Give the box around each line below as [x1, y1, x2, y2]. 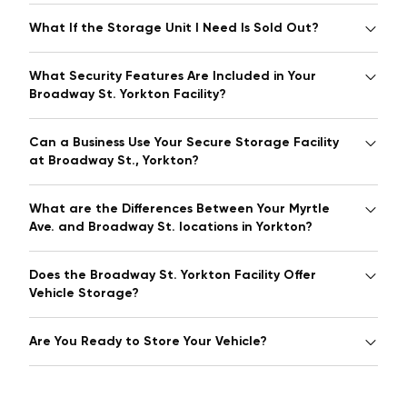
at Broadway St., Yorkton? [29, 153, 199, 169]
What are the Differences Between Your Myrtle [29, 201, 330, 217]
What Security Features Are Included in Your [29, 68, 316, 84]
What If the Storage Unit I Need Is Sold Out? [29, 20, 319, 36]
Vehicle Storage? [29, 285, 139, 302]
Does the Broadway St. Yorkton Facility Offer [29, 267, 316, 283]
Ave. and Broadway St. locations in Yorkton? [29, 219, 313, 235]
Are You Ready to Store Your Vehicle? [29, 333, 267, 350]
